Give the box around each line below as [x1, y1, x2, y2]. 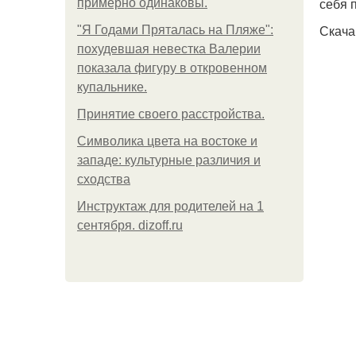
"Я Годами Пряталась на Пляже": [77, 23, 273, 37]
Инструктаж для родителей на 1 [77, 199, 264, 213]
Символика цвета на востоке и [77, 134, 257, 148]
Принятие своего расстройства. [77, 107, 265, 121]
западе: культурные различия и [77, 153, 261, 167]
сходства [77, 172, 130, 186]
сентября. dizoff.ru [77, 219, 183, 232]
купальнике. [77, 80, 147, 94]
